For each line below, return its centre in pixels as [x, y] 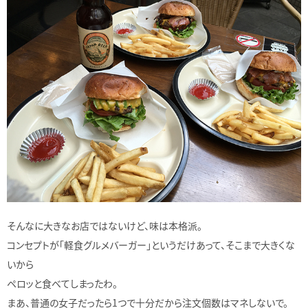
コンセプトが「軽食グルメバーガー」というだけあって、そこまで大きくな [151, 244]
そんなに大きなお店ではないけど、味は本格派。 [104, 225]
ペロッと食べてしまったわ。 [62, 283]
